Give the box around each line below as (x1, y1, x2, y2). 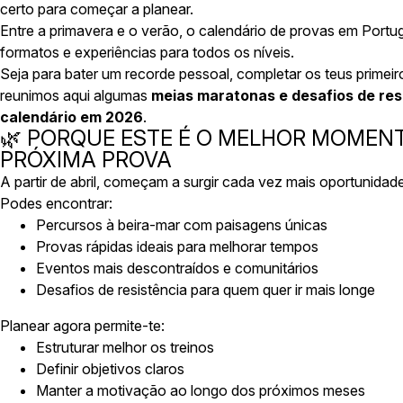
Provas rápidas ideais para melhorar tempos (36, 237, 318, 255)
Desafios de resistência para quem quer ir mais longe (36, 281, 375, 299)
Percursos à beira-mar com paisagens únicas (36, 216, 327, 234)
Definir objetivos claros (36, 360, 184, 378)
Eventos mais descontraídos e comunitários (36, 259, 318, 277)
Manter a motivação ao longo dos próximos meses (36, 381, 365, 399)
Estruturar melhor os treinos (36, 338, 214, 356)
